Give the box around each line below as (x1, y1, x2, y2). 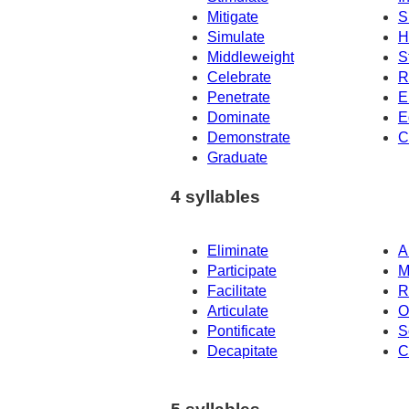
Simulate (207, 29, 265, 46)
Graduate (207, 150, 267, 166)
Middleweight (207, 49, 294, 66)
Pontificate (207, 322, 276, 339)
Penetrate (207, 89, 270, 106)
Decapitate (207, 342, 278, 359)
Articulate (207, 302, 268, 319)
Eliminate (207, 242, 268, 258)
